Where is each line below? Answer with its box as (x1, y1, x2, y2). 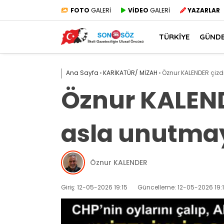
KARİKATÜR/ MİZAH (103, 68, 157, 77)
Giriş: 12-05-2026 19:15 (61, 183, 127, 191)
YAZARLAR (187, 5, 220, 14)
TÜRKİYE (159, 31, 189, 41)
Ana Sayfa (66, 68, 98, 77)
